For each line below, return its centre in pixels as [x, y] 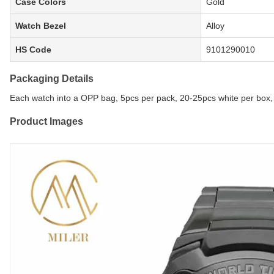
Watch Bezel [41, 26]
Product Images [46, 122]
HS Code [33, 50]
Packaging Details [52, 79]
